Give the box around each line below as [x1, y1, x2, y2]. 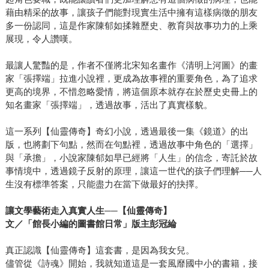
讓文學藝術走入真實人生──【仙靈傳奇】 [5, 205, 172, 216]
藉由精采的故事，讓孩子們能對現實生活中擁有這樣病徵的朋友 [5, 7, 258, 17]
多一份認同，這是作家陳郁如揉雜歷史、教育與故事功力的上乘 [5, 20, 258, 31]
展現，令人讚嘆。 [5, 33, 77, 44]
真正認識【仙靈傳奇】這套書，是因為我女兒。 [5, 244, 195, 255]
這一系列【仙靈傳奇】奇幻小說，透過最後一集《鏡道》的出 [5, 125, 249, 136]
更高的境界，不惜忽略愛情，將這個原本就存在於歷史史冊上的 [5, 86, 258, 97]
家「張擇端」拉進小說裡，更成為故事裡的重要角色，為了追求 [5, 73, 258, 83]
